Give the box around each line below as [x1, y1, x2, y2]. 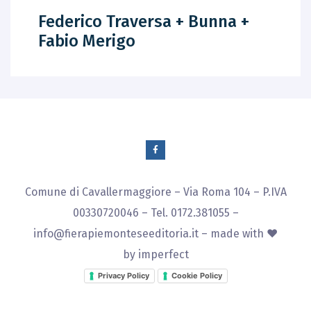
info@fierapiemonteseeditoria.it [33, 227, 199, 241]
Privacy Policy [97, 271, 149, 281]
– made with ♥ [199, 227, 278, 241]
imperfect [137, 248, 189, 262]
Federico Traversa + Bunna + [38, 12, 249, 31]
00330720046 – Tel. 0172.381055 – [72, 206, 239, 220]
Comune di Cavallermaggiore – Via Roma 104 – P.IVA [24, 185, 287, 199]
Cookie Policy [171, 271, 222, 281]
